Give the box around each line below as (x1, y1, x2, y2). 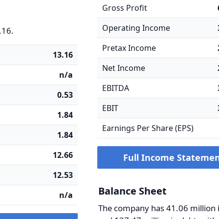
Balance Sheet (98, 184, 167, 197)
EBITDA (102, 83, 130, 93)
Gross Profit (102, 2, 148, 13)
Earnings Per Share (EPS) (102, 123, 194, 133)
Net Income (102, 63, 146, 73)
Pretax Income (102, 43, 156, 53)
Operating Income (102, 22, 171, 33)
